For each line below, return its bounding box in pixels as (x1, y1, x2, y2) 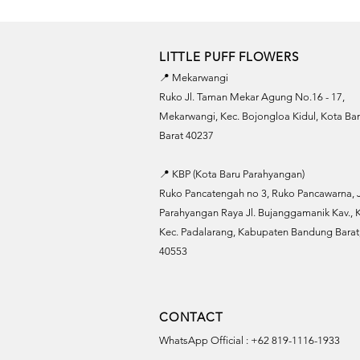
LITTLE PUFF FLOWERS (159, 49, 299, 64)
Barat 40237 (159, 129, 214, 141)
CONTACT (159, 309, 223, 325)
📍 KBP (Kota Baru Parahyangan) (159, 168, 305, 180)
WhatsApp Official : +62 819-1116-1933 (159, 334, 340, 346)
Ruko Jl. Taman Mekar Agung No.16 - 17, (159, 91, 345, 103)
